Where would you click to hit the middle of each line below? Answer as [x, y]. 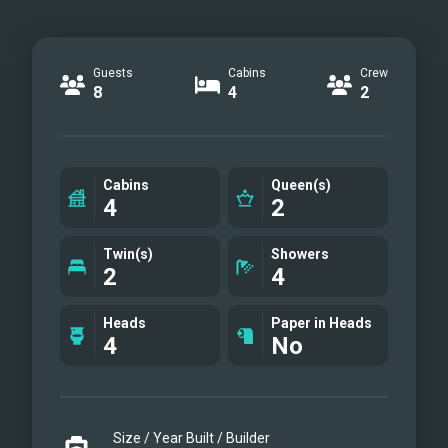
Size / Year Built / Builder [191, 438]
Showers [300, 254]
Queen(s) [301, 185]
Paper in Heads [321, 323]
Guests [113, 73]
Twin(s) [128, 254]
